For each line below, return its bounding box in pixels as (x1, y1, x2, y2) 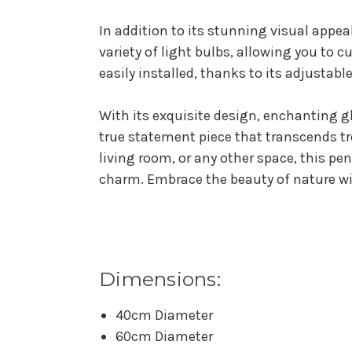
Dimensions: (99, 267, 221, 291)
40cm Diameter (115, 306, 213, 324)
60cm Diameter (115, 328, 213, 346)
